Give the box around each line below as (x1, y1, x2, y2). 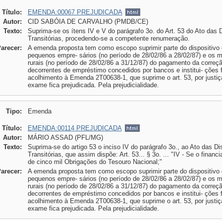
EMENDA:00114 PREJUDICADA (27, 124, 122, 132)
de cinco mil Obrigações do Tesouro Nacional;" (27, 158, 162, 166)
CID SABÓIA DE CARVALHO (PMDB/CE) (27, 18, 148, 25)
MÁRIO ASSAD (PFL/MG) (27, 134, 103, 141)
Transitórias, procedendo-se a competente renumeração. (27, 35, 190, 42)
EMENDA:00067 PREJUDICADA (27, 8, 122, 16)
